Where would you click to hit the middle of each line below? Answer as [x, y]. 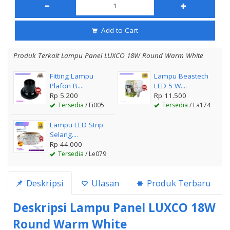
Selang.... [64, 134]
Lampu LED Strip [76, 124]
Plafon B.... [67, 85]
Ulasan [104, 183]
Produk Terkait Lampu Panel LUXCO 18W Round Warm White [108, 55]
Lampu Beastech [181, 76]
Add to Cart [119, 30]
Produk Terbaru [178, 183]
